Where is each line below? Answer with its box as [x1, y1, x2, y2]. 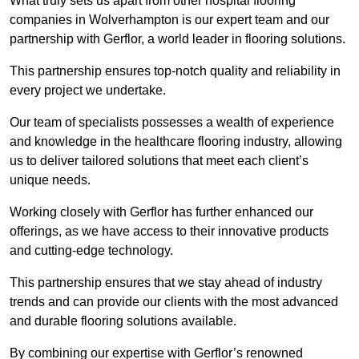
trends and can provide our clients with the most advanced [10, 295, 338, 309]
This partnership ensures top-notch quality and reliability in [10, 64, 341, 79]
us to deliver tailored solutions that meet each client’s [10, 154, 309, 168]
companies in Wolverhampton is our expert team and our [10, 13, 329, 27]
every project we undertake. [10, 83, 166, 98]
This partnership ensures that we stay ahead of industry [10, 276, 322, 290]
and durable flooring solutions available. [10, 314, 240, 329]
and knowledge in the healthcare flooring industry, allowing [10, 135, 342, 149]
